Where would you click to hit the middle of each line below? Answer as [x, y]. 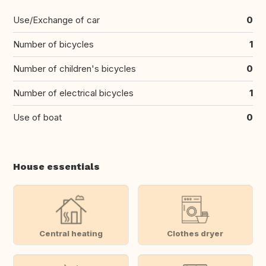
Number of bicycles [53, 45]
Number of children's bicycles [75, 69]
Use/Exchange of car [56, 20]
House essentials [56, 167]
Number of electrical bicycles [73, 93]
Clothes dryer [195, 233]
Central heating [71, 233]
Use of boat [37, 118]
